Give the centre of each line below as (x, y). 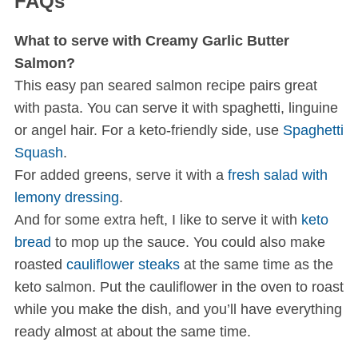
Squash (38, 153)
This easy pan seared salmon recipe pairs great (165, 86)
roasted (40, 265)
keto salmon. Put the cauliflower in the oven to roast (179, 287)
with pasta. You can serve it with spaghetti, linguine (176, 108)
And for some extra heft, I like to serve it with (157, 220)
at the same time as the (256, 265)
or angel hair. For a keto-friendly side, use (148, 131)
